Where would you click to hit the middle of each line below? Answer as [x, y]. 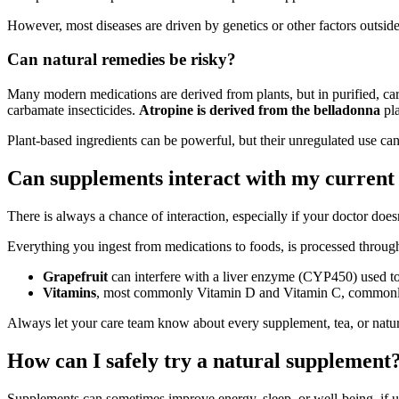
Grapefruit [75, 276]
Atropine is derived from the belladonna [260, 110]
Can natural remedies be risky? [122, 60]
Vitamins [69, 292]
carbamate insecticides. [73, 110]
